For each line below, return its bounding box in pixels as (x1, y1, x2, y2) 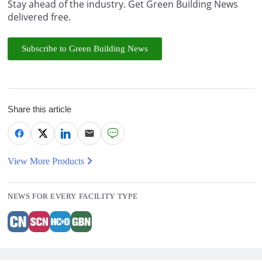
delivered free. (8, 10, 71, 23)
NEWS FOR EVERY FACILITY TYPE (8, 191, 138, 201)
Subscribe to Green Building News (22, 43, 148, 53)
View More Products (8, 156, 87, 166)
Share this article (8, 104, 71, 114)
